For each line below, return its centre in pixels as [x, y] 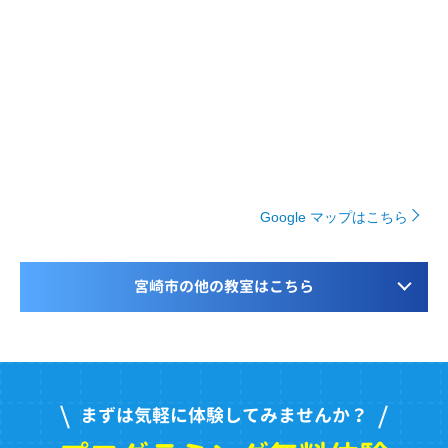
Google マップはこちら [334, 216]
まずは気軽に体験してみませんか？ [224, 416]
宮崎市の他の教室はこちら [224, 287]
